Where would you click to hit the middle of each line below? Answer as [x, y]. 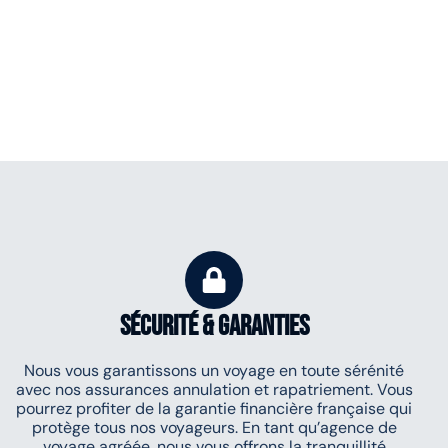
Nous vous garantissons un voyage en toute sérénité [214, 370]
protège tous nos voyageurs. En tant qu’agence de [214, 427]
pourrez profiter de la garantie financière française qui [214, 408]
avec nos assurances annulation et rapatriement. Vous [214, 389]
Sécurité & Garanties [214, 326]
